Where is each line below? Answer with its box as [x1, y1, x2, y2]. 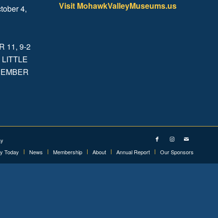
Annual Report [116, 148, 150, 156]
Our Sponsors [160, 148, 194, 156]
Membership [53, 148, 82, 156]
